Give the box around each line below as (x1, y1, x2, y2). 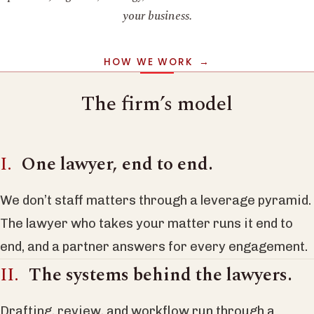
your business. (122, 6, 192, 25)
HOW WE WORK (103, 55, 193, 69)
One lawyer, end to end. (22, 151, 213, 178)
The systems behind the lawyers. (29, 261, 292, 289)
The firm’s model (81, 89, 233, 119)
